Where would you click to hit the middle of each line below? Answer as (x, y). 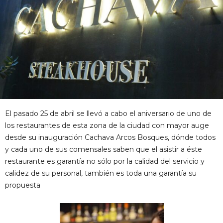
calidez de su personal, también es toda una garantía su (101, 173)
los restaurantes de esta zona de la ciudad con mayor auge (107, 125)
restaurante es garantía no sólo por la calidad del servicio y (105, 161)
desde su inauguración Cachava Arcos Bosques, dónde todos (110, 137)
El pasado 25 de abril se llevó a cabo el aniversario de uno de (108, 113)
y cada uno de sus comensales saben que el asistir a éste (104, 149)
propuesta (23, 185)
